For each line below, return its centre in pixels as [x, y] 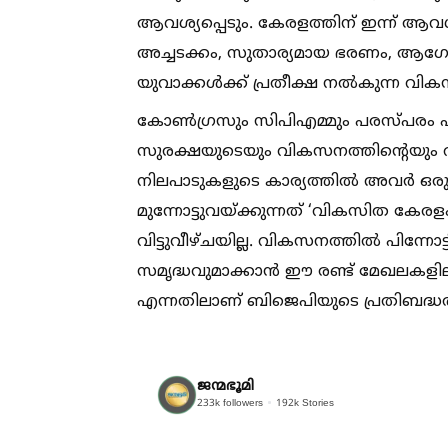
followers [241, 404]
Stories [316, 404]
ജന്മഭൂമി [225, 387]
